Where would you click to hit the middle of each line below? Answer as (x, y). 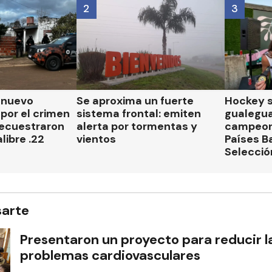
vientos (96, 139)
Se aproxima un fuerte (135, 100)
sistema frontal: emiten (138, 113)
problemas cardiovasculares (110, 255)
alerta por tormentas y (137, 126)
